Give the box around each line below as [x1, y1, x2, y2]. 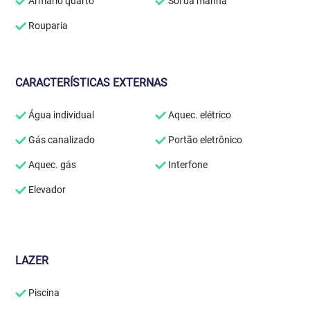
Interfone [166, 159, 208, 170]
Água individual [26, 109, 95, 120]
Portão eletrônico [166, 134, 242, 145]
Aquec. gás [26, 159, 77, 170]
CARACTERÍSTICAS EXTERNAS [15, 76, 168, 89]
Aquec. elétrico [166, 109, 231, 120]
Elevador [26, 184, 66, 195]
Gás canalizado [26, 134, 95, 145]
